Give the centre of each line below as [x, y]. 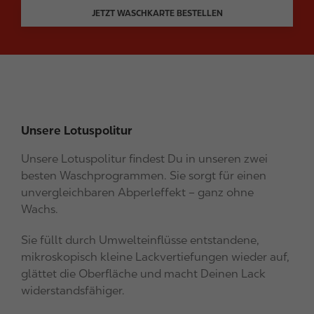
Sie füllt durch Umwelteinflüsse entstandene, [140, 240]
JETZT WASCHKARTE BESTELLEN [157, 14]
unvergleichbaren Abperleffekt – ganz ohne [137, 193]
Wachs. [40, 210]
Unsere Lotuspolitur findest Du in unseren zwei [144, 159]
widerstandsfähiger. [73, 291]
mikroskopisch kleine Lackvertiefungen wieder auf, [155, 257]
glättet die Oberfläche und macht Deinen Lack [143, 274]
